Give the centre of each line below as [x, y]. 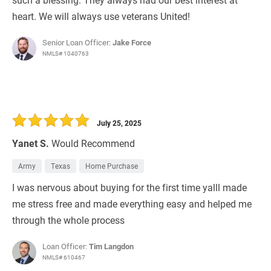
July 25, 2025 [119, 123]
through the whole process [68, 220]
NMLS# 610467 [64, 257]
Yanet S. [31, 143]
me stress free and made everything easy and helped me [132, 204]
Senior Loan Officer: [77, 43]
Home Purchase [112, 166]
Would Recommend [93, 143]
